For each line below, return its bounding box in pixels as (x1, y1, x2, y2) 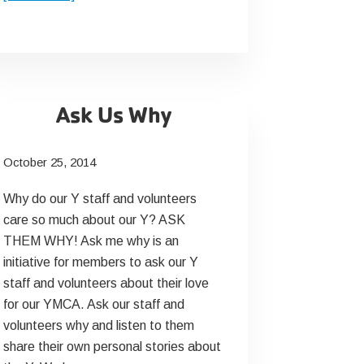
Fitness (73, 29, 116, 43)
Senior (73, 8, 110, 22)
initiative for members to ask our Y (2, 255, 198, 269)
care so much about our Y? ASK (2, 213, 185, 227)
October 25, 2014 (2, 155, 96, 169)
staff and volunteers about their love (2, 276, 209, 290)
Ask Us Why (55, 101, 171, 129)
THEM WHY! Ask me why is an (2, 234, 179, 248)
